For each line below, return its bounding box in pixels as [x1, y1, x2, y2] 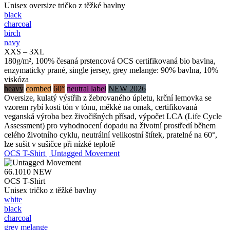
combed [26, 84, 51, 93]
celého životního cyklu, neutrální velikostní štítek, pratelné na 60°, [4, 130, 217, 139]
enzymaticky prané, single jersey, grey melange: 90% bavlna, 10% [4, 65, 218, 74]
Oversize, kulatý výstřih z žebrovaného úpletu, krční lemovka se [4, 93, 212, 102]
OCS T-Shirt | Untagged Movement [4, 148, 120, 158]
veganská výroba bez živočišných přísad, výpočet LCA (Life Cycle [4, 111, 222, 121]
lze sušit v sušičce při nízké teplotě [4, 139, 115, 148]
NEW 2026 [108, 84, 146, 93]
